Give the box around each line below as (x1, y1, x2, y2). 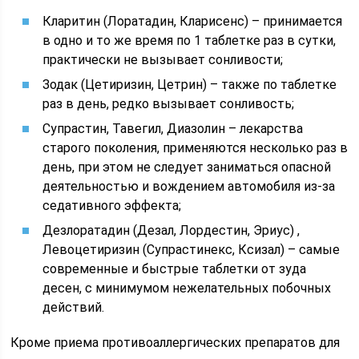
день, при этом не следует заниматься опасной (42, 159, 332, 175)
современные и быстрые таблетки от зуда (42, 261, 307, 276)
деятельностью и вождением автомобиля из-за (42, 179, 336, 194)
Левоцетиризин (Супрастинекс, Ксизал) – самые (42, 242, 341, 257)
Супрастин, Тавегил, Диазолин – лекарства (42, 121, 304, 136)
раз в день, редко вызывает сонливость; (42, 96, 295, 111)
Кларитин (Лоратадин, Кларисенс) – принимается (42, 14, 343, 29)
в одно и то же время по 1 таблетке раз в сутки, (42, 33, 337, 48)
